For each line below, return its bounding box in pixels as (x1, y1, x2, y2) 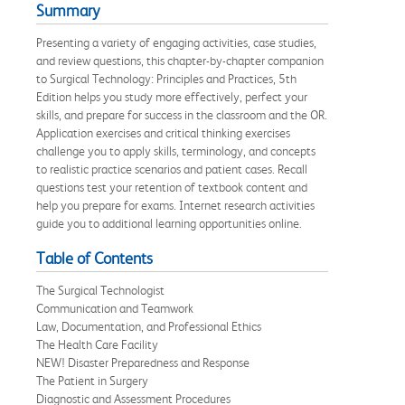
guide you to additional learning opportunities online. (36, 215, 302, 231)
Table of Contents (36, 249, 153, 268)
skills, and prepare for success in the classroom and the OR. (36, 107, 327, 122)
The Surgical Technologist (36, 282, 165, 297)
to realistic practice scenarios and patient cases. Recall (36, 161, 307, 176)
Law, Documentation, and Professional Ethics (36, 318, 261, 334)
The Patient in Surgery (36, 372, 148, 388)
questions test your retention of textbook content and (36, 179, 307, 194)
